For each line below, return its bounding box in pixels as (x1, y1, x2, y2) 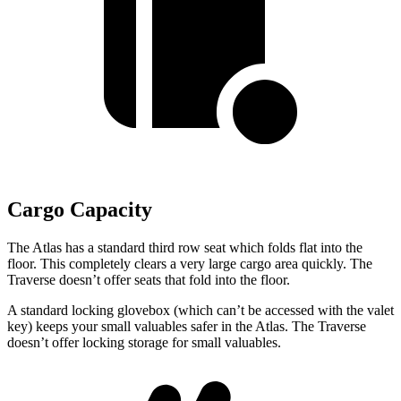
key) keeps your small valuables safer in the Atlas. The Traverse (7, 319, 366, 334)
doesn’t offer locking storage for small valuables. (7, 335, 281, 350)
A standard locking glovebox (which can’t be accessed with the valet (7, 303, 394, 318)
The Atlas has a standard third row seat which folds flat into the (7, 240, 363, 255)
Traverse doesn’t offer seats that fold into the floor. (7, 272, 290, 287)
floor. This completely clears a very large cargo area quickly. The (7, 256, 372, 271)
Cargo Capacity (7, 198, 152, 222)
